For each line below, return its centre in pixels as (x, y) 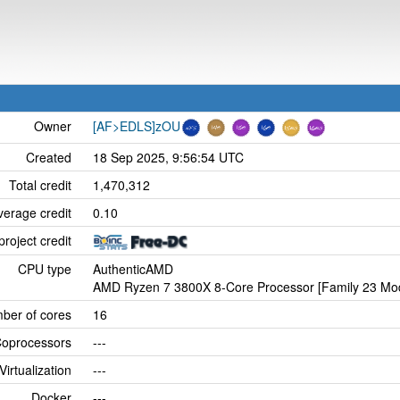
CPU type (45, 269)
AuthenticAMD (133, 269)
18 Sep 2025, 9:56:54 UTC (168, 157)
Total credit (40, 185)
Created (49, 157)
